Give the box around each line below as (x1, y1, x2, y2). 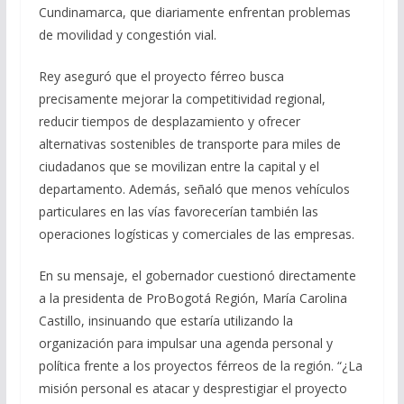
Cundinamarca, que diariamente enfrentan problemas (38, 3, 351, 21)
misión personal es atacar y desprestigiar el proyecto (38, 379, 347, 397)
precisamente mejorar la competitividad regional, (38, 89, 326, 107)
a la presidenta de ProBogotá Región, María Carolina (38, 289, 347, 307)
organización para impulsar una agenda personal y (38, 334, 333, 352)
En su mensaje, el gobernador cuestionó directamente (38, 266, 356, 284)
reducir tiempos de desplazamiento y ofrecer (38, 112, 300, 130)
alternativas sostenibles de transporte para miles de (38, 134, 341, 152)
